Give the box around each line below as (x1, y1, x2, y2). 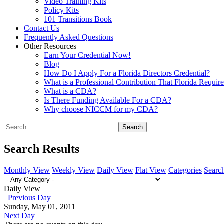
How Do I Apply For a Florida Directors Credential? (44, 69, 210, 77)
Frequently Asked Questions (24, 33, 113, 41)
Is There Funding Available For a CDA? (44, 96, 171, 104)
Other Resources (24, 42, 76, 50)
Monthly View (4, 165, 50, 174)
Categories (168, 165, 202, 174)
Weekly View (52, 165, 95, 174)
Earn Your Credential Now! (44, 51, 131, 59)
